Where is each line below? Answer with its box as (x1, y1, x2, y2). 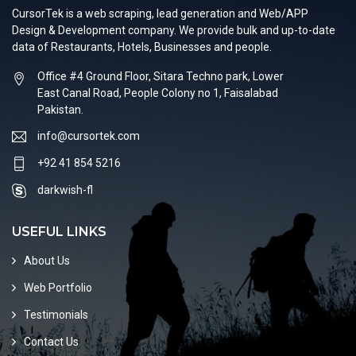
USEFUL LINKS (12, 223, 106, 239)
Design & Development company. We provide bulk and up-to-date (12, 23, 335, 37)
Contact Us (24, 335, 79, 348)
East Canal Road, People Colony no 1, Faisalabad (37, 86, 278, 99)
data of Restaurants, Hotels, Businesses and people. (12, 40, 272, 53)
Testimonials (24, 308, 88, 321)
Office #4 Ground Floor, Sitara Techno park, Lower (37, 69, 284, 83)
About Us (24, 253, 70, 267)
